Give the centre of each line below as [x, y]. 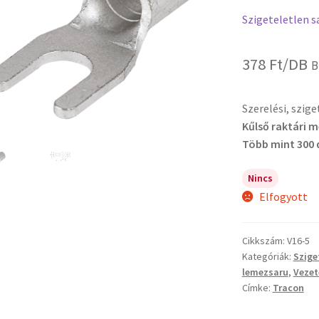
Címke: [257, 288]
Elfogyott [284, 197]
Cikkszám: [264, 241]
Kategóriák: [267, 257]
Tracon [288, 288]
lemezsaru [265, 272]
